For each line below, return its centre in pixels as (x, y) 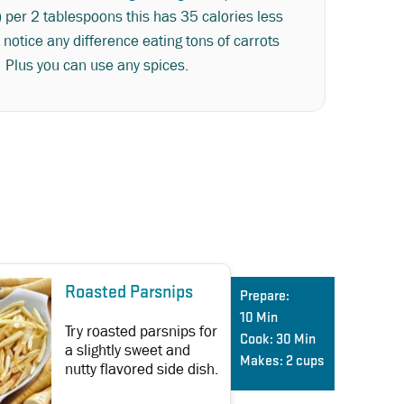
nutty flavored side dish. (142, 369)
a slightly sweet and (128, 350)
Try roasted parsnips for (141, 331)
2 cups (305, 361)
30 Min (296, 340)
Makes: (262, 361)
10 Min (259, 318)
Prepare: (265, 296)
